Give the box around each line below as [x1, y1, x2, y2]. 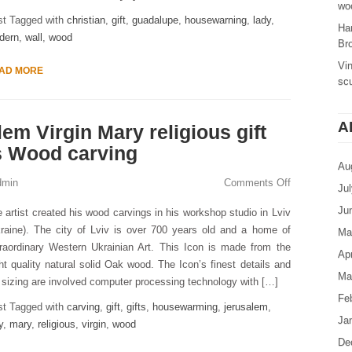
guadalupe [131, 14, 178, 26]
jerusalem [223, 301, 268, 313]
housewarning [184, 14, 247, 26]
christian [66, 14, 105, 26]
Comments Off [223, 177, 291, 189]
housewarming [152, 301, 218, 313]
